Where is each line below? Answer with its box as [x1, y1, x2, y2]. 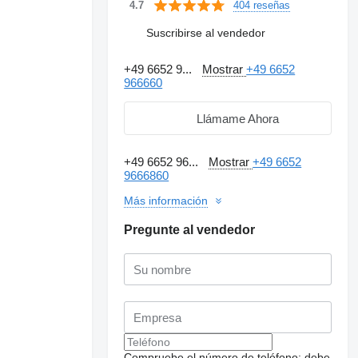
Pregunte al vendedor [124, 223, 256, 237]
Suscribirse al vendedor [146, 26, 266, 39]
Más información [124, 194, 209, 207]
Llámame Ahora [196, 111, 279, 125]
